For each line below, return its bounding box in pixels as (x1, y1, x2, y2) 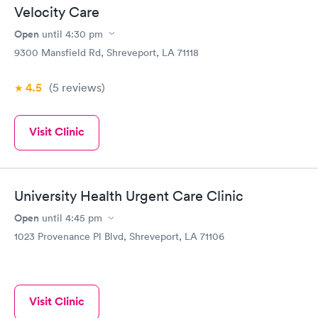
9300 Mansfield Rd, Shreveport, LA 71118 (14, 45, 199, 59)
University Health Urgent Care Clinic (14, 187, 243, 204)
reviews (59, 79, 102, 94)
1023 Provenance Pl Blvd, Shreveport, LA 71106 (14, 230, 224, 243)
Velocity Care (14, 3, 99, 21)
